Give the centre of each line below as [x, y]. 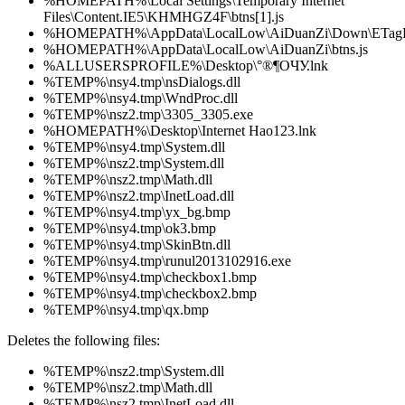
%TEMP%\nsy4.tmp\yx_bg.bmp [137, 212]
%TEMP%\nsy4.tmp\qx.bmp [126, 310]
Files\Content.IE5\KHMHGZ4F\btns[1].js [164, 17]
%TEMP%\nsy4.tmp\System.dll [134, 147]
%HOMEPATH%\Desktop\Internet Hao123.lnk [180, 131]
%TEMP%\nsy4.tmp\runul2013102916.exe [167, 261]
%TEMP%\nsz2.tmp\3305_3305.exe [148, 115]
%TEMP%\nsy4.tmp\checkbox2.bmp [150, 294]
